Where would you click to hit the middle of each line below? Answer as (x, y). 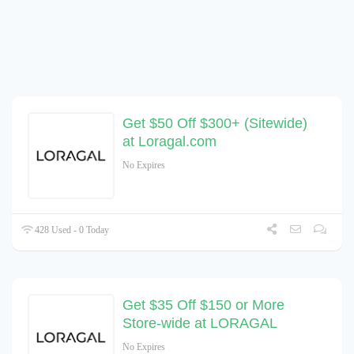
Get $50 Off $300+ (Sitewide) (215, 124)
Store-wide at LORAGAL (200, 324)
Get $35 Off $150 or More (203, 305)
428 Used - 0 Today (71, 230)
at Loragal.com (169, 142)
